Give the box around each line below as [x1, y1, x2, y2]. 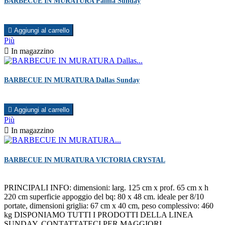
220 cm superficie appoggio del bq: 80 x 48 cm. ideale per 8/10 [4, 192, 204, 201]
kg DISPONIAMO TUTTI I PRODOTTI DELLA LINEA [4, 210, 193, 219]
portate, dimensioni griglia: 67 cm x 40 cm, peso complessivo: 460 [4, 201, 213, 210]
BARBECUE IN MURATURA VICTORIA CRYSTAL [4, 156, 165, 164]
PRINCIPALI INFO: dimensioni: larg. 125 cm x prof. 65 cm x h [4, 183, 208, 192]
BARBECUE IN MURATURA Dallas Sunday [4, 76, 140, 84]
